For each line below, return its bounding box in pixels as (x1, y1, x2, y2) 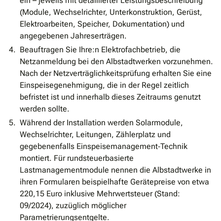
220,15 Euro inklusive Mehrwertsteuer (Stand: (20, 189, 180, 199)
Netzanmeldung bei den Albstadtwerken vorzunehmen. (20, 57, 213, 67)
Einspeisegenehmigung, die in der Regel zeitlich (20, 80, 189, 90)
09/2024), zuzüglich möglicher (20, 201, 126, 211)
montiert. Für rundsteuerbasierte (20, 153, 134, 163)
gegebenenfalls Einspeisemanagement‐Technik (20, 142, 187, 151)
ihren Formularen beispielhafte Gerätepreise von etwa (20, 177, 209, 187)
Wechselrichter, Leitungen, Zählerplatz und (20, 130, 171, 140)
